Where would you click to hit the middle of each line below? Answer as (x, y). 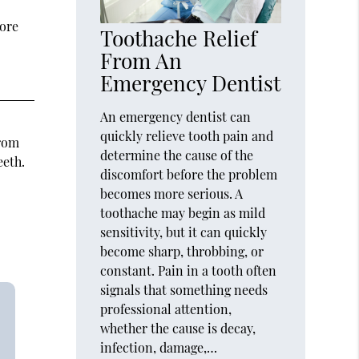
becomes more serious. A (172, 193)
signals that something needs (184, 289)
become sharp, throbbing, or (182, 251)
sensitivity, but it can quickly (184, 232)
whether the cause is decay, (178, 328)
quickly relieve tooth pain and (187, 135)
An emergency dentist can (176, 116)
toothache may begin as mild (183, 212)
